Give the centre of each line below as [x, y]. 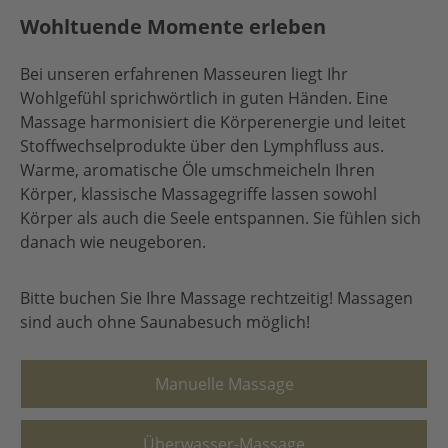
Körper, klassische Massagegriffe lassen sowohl [198, 194]
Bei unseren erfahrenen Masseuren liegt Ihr [184, 74]
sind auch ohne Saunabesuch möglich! [165, 322]
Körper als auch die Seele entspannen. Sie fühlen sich [220, 218]
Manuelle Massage [224, 384]
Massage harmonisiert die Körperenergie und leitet [213, 122]
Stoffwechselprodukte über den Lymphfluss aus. [202, 146]
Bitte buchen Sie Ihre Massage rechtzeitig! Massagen [216, 298]
